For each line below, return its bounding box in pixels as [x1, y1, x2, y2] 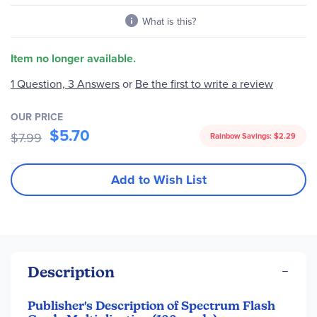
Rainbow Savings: [210, 130, 274, 142]
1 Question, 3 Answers [11, 76, 120, 91]
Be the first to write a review [135, 75, 273, 91]
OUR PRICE [11, 109, 63, 124]
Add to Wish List [110, 170, 207, 189]
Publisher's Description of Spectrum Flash [28, 298, 275, 313]
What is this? [142, 14, 196, 28]
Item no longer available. [11, 50, 136, 67]
